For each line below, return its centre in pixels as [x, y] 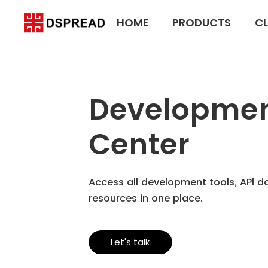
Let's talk [130, 242]
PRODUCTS [202, 22]
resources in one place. [145, 198]
